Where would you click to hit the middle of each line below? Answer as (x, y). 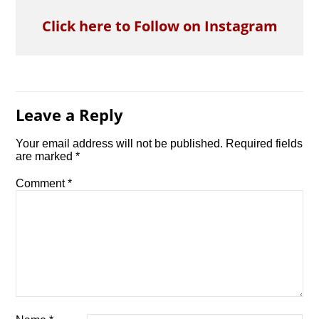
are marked (46, 157)
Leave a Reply (70, 115)
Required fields (265, 144)
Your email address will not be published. (120, 144)
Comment (42, 184)
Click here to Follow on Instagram (159, 26)
